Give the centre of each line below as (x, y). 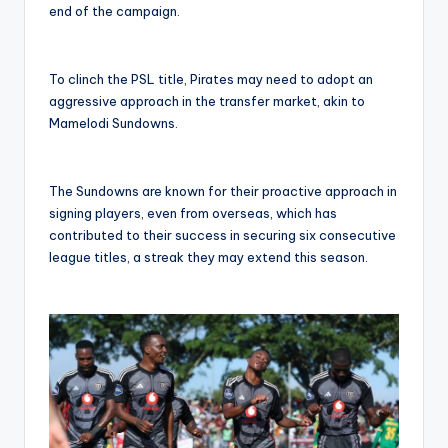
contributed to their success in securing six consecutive (222, 234)
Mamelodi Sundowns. (113, 122)
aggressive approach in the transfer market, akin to (207, 100)
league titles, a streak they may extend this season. (208, 256)
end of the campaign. (114, 10)
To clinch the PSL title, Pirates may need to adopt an (211, 78)
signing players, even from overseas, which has (193, 212)
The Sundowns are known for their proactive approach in (223, 190)
